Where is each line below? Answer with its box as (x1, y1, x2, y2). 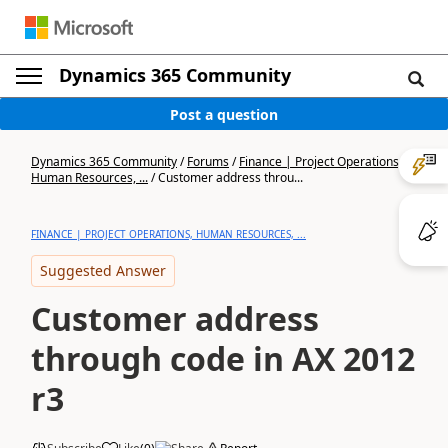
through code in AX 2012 (31, 337, 415, 380)
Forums (187, 153, 229, 170)
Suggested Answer (40, 261, 166, 280)
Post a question (170, 104, 278, 124)
